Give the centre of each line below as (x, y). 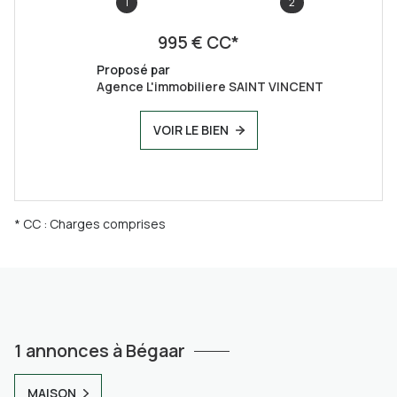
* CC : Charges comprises (90, 223)
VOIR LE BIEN (191, 129)
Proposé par (133, 69)
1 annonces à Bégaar (100, 350)
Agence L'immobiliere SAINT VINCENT (210, 86)
